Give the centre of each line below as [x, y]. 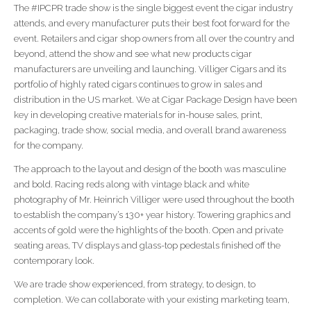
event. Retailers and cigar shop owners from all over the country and [154, 38]
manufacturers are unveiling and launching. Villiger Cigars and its [150, 69]
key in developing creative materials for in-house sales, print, [138, 115]
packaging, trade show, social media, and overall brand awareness [150, 130]
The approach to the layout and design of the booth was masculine [150, 169]
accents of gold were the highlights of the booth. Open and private [149, 230]
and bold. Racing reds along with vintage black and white [132, 184]
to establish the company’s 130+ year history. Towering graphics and [152, 215]
